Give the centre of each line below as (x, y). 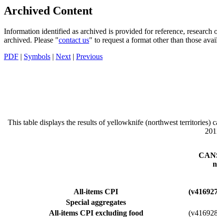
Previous (89, 56)
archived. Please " (31, 40)
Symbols (37, 56)
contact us (74, 40)
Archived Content (48, 11)
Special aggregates (96, 202)
